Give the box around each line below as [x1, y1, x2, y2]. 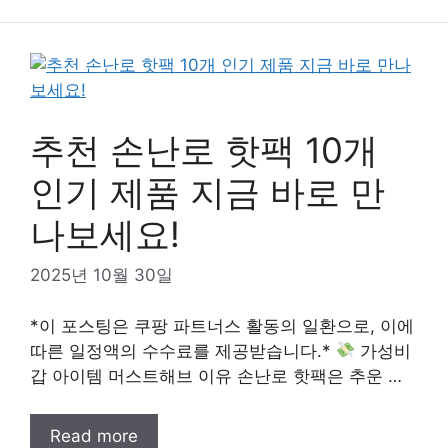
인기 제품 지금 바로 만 [30, 170, 385, 213]
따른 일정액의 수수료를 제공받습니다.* [30, 340, 336, 361]
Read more [50, 426, 138, 446]
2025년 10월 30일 [30, 265, 173, 285]
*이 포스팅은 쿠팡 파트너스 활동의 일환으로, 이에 [30, 315, 414, 336]
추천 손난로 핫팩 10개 [30, 128, 378, 171]
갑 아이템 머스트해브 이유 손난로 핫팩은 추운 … [30, 365, 402, 386]
